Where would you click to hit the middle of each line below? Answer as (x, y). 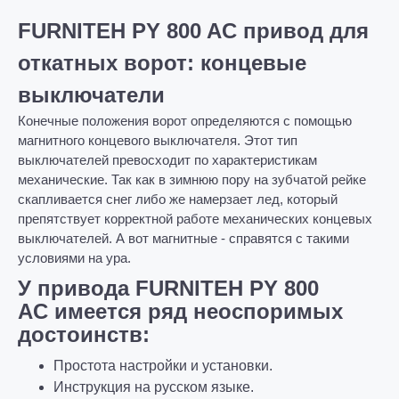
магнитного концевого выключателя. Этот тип (158, 141)
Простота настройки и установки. (163, 366)
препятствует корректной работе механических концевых (195, 219)
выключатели (91, 95)
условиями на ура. (76, 258)
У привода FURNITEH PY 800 (168, 289)
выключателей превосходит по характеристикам (167, 160)
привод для (303, 31)
